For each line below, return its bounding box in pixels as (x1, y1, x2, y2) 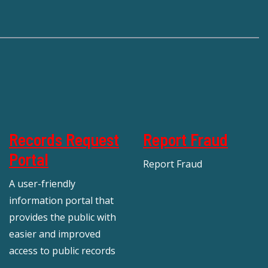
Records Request (9, 129, 119, 150)
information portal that (9, 193, 114, 207)
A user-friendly (9, 176, 75, 190)
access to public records (9, 243, 115, 257)
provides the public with (9, 210, 116, 224)
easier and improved (9, 227, 100, 240)
